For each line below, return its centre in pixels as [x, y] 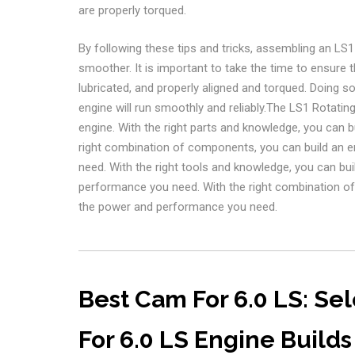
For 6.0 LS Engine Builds [215, 340]
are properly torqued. [132, 10]
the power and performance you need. [177, 206]
